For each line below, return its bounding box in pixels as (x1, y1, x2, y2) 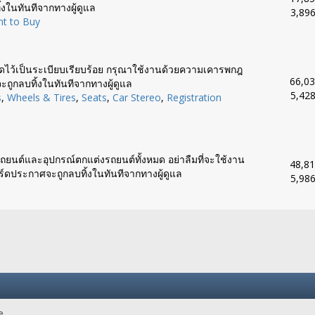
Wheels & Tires (6, 91, 76, 104)
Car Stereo (112, 91, 161, 104)
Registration (166, 91, 221, 104)
